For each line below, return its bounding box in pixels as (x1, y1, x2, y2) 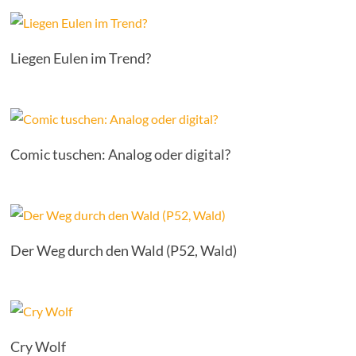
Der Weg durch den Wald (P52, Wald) (10, 242, 238, 259)
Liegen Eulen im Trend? (10, 49, 152, 67)
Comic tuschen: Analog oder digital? (10, 145, 231, 163)
